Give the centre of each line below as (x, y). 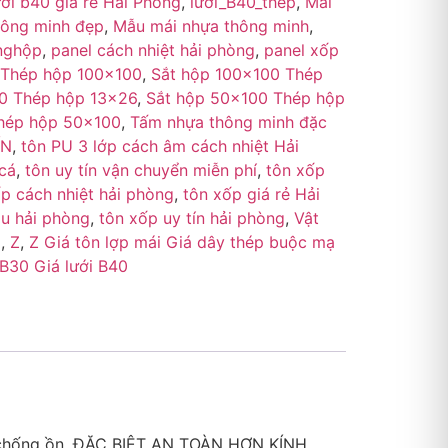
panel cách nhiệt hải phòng (152, 50)
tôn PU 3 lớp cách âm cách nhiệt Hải (159, 146)
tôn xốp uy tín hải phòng (191, 218)
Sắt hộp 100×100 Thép (236, 74)
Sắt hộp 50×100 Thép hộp (245, 98)
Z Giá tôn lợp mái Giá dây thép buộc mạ (181, 242)
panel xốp (301, 50)
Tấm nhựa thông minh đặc (228, 122)
